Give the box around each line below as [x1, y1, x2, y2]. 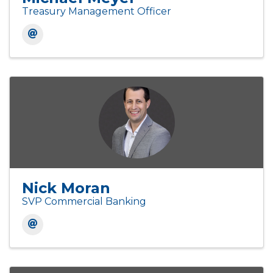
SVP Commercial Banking [22, 196, 146, 208]
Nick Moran [22, 179, 110, 197]
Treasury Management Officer [22, 5, 171, 18]
